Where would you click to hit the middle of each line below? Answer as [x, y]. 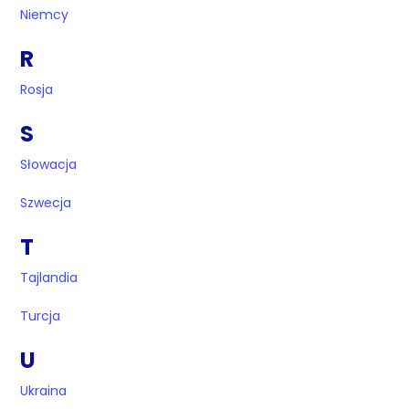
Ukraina [44, 391]
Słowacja [49, 165]
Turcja [41, 316]
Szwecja [46, 203]
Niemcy [45, 15]
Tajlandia [49, 278]
